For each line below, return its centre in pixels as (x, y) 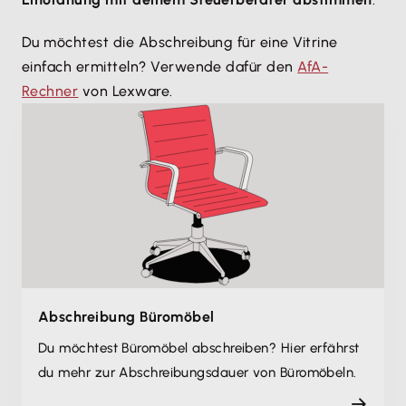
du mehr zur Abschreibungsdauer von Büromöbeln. (198, 372)
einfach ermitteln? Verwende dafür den (160, 66)
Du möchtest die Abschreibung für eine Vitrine (180, 42)
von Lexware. (126, 91)
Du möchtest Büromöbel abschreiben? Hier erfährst (199, 348)
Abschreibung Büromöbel (126, 316)
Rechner (50, 91)
